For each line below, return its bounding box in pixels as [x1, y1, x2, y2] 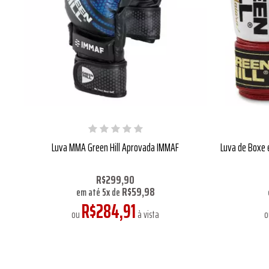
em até [76, 184, 102, 200]
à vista [136, 206, 159, 222]
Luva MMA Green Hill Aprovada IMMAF [52, 138, 179, 156]
